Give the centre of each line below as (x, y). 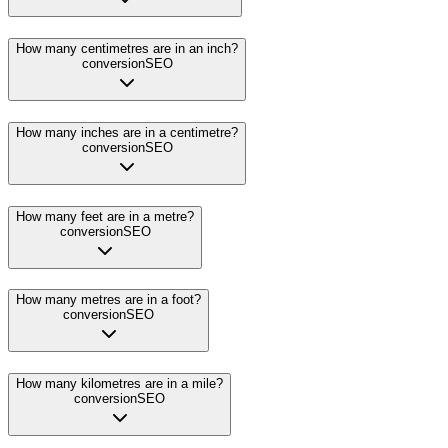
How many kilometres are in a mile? (119, 383)
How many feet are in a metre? (105, 216)
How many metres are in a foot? (108, 300)
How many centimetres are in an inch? (127, 49)
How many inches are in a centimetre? (127, 132)
